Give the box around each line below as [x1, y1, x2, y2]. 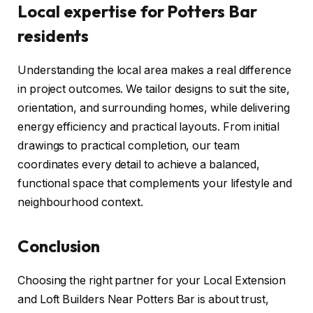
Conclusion [17, 235, 101, 256]
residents [17, 24, 89, 46]
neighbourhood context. [17, 195, 144, 209]
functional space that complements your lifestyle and [17, 176, 292, 190]
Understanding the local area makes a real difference [17, 63, 291, 77]
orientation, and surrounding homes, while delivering [17, 101, 290, 115]
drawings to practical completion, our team [17, 138, 240, 152]
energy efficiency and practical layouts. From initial [17, 119, 279, 133]
